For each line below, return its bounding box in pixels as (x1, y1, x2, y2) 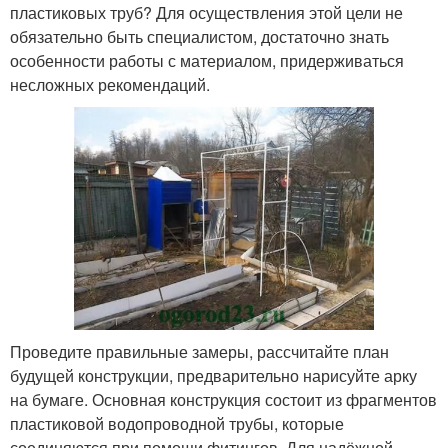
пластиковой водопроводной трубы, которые (10, 412, 344, 436)
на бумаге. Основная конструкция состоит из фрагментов (10, 388, 437, 412)
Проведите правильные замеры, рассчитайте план (10, 340, 389, 364)
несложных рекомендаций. (10, 72, 210, 96)
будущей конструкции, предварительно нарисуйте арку (10, 364, 417, 388)
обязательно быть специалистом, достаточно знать (10, 24, 389, 48)
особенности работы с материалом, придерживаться (10, 48, 404, 72)
